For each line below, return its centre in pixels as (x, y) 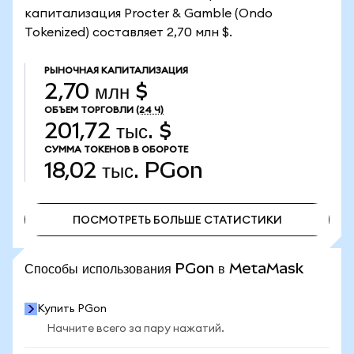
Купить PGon (72, 309)
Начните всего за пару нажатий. (136, 329)
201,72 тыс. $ (108, 131)
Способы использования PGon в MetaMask (164, 268)
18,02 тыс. (92, 170)
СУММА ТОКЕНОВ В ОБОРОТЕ (116, 149)
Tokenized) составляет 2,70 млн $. (128, 32)
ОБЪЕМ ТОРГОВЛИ (89, 110)
